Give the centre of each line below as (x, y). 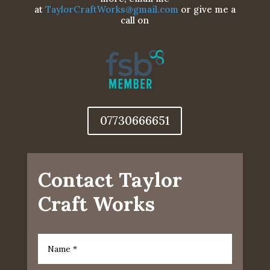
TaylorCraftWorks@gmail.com (111, 9)
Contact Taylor (110, 179)
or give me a (208, 9)
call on (135, 20)
